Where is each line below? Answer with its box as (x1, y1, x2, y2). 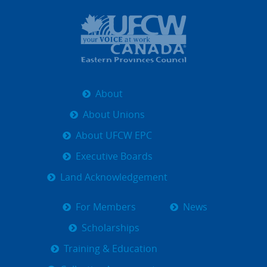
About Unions (83, 109, 145, 121)
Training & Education (63, 243, 157, 255)
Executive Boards (75, 151, 153, 163)
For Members (75, 201, 136, 213)
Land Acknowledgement (60, 172, 167, 184)
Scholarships (81, 222, 139, 234)
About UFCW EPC (76, 130, 152, 142)
